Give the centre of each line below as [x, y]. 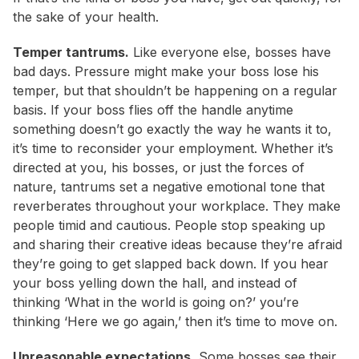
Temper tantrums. [71, 52]
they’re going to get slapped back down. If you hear [171, 264]
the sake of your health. [86, 17]
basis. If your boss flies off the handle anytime [153, 110]
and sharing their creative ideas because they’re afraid [177, 245]
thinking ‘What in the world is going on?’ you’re [156, 303]
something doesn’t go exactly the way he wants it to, [172, 129]
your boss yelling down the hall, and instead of [155, 283]
